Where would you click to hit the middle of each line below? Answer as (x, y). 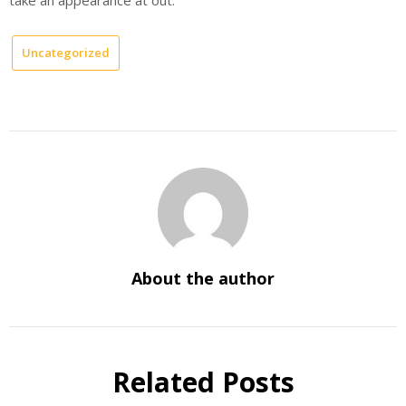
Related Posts (203, 382)
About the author (203, 278)
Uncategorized (66, 53)
